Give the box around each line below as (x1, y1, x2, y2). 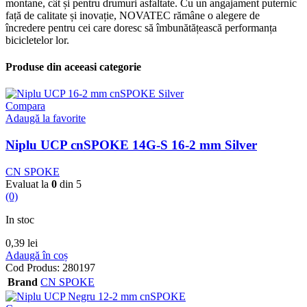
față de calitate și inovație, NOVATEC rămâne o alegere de (5, 9, 260, 21)
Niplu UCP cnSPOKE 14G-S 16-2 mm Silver (5, 137, 257, 152)
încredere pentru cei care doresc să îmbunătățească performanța (5, 21, 277, 34)
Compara (5, 100, 45, 112)
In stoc (5, 213, 34, 225)
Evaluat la (5, 177, 51, 190)
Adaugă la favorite (5, 112, 86, 125)
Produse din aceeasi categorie (5, 60, 141, 73)
